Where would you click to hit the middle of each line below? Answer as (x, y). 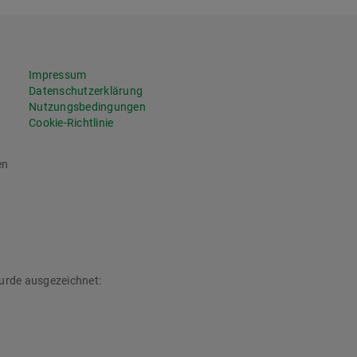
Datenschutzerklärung (86, 91)
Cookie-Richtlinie (71, 123)
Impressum (58, 75)
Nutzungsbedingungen (87, 107)
